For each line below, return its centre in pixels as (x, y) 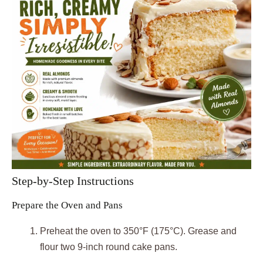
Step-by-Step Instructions (73, 181)
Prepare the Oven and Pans (67, 205)
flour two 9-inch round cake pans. (109, 247)
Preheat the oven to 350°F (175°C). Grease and (138, 231)
